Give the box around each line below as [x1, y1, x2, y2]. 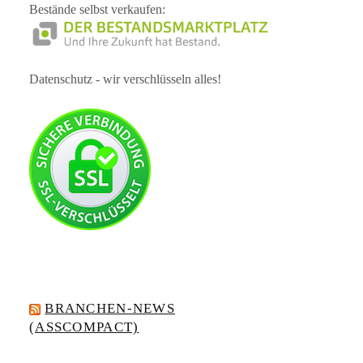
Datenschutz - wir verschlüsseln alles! [29, 71, 222, 86]
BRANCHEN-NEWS [45, 301, 175, 317]
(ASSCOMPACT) [29, 319, 139, 335]
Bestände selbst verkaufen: [29, 2, 166, 17]
